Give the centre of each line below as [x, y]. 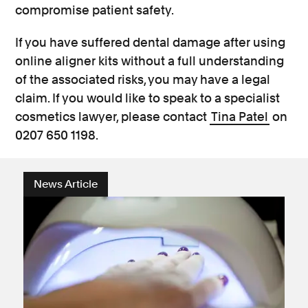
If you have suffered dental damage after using [151, 42]
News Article [66, 184]
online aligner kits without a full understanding [150, 61]
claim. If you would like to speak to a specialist [148, 98]
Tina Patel [240, 117]
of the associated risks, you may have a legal [143, 79]
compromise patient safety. [95, 10]
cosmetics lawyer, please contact [113, 117]
